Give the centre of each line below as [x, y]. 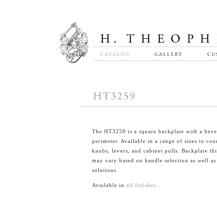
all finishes [141, 185]
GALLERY [168, 54]
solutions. [105, 170]
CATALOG [115, 54]
